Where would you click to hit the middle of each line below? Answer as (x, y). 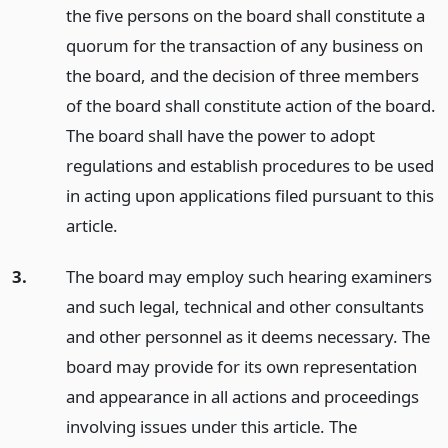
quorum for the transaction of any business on (244, 45)
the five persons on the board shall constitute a (245, 15)
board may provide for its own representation (241, 366)
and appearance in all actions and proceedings (242, 396)
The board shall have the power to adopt (220, 135)
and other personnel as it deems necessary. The (247, 336)
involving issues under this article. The (211, 426)
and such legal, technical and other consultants (244, 306)
